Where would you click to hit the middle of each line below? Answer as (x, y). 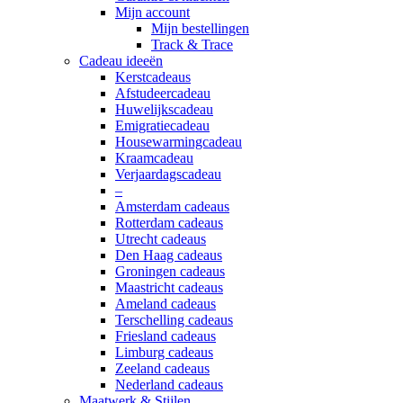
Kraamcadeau (154, 158)
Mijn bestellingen (200, 29)
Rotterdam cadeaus (169, 223)
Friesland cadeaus (166, 336)
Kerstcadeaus (153, 77)
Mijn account (152, 13)
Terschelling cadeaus (174, 320)
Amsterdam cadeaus (172, 207)
